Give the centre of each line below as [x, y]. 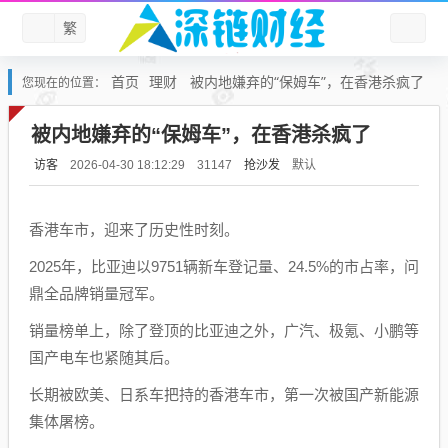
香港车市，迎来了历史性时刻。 [134, 229]
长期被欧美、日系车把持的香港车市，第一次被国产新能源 [224, 394]
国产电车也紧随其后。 [104, 357]
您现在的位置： [64, 83]
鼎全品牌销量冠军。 [96, 293]
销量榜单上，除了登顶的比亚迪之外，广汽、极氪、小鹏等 [224, 330]
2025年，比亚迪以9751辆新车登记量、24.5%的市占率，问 [224, 266]
